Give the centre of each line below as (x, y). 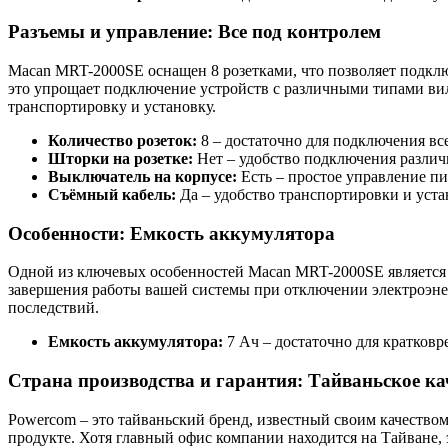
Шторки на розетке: (120, 158)
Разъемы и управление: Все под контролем (194, 32)
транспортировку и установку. (112, 106)
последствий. (53, 308)
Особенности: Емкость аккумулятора (171, 233)
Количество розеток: (122, 140)
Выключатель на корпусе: (142, 176)
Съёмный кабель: (112, 194)
